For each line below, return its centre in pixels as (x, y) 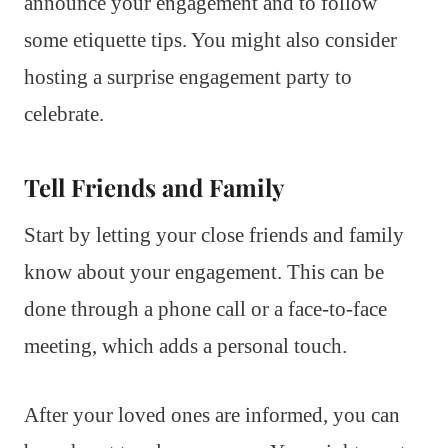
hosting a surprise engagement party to (188, 76)
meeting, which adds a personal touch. (185, 345)
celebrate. (64, 113)
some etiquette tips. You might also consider (210, 39)
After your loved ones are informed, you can (212, 414)
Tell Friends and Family (154, 186)
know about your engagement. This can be (204, 271)
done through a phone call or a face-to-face (205, 308)
